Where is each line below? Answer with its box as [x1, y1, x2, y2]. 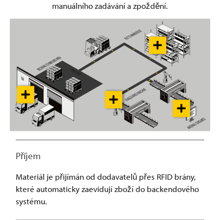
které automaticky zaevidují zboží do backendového [16, 184, 199, 194]
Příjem [16, 150, 41, 162]
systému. [16, 196, 47, 207]
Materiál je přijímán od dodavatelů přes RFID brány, [16, 171, 196, 182]
